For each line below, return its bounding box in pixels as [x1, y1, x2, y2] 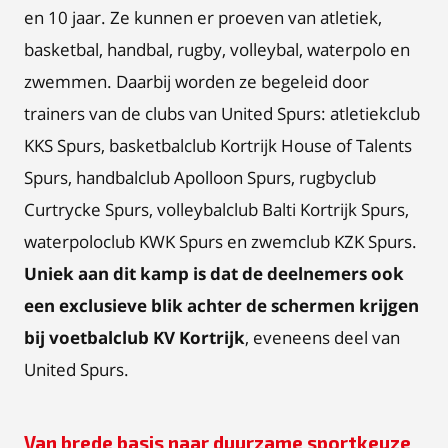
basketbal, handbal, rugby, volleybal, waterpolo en [24, 37, 410, 61]
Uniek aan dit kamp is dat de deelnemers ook [24, 261, 404, 285]
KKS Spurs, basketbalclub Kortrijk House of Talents [24, 133, 412, 157]
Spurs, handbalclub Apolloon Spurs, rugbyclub [24, 165, 376, 189]
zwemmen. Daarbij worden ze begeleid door [24, 69, 369, 93]
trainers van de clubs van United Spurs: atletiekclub [24, 101, 420, 125]
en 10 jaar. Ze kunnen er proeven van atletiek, [24, 5, 382, 29]
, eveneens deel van [245, 325, 400, 349]
